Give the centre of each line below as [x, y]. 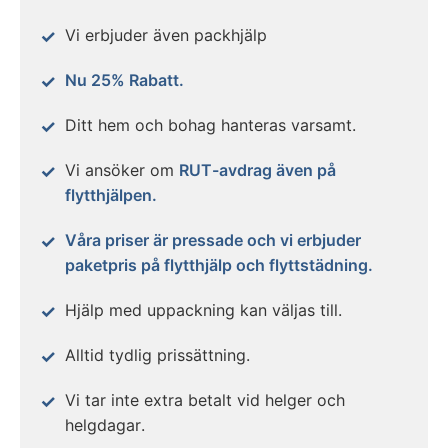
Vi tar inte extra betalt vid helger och [205, 400]
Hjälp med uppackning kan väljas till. [203, 310]
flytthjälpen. [111, 195]
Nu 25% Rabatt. [124, 80]
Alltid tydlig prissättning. [157, 355]
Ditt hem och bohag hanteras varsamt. [210, 125]
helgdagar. [105, 425]
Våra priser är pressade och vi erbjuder [213, 240]
